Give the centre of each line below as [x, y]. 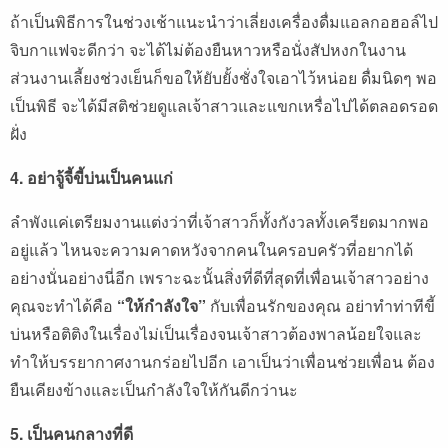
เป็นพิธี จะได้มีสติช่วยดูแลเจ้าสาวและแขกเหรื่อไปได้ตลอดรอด [224, 106]
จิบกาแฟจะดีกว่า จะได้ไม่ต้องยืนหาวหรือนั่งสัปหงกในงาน [208, 50]
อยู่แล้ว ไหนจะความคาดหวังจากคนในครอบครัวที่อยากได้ [211, 250]
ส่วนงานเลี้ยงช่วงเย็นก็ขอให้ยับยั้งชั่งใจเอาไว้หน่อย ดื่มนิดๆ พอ [223, 78]
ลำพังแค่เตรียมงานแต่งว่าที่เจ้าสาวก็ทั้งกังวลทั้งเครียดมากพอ [219, 222]
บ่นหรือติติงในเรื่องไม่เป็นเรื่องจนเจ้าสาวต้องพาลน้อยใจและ [216, 334]
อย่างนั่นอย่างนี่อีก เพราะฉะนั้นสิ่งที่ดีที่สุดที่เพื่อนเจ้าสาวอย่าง [219, 278]
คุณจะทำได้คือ [63, 306]
